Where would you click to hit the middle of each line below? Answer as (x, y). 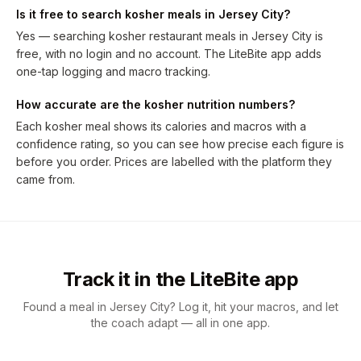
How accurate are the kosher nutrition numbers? (156, 104)
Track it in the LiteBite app (180, 279)
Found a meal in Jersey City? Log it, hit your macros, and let (180, 307)
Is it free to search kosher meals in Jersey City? (153, 14)
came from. (46, 179)
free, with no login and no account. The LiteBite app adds (169, 54)
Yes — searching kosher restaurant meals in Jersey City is (170, 36)
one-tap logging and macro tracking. (113, 71)
